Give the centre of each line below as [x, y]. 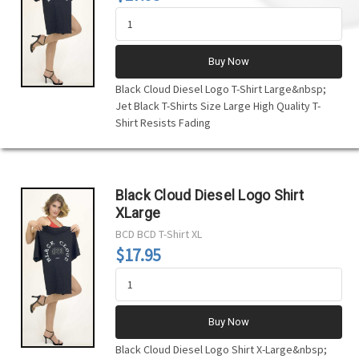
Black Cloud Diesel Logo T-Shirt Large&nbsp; [220, 89]
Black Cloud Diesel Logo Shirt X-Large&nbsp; [221, 349]
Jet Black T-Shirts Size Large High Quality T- [218, 105]
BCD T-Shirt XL [169, 234]
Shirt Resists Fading [163, 122]
